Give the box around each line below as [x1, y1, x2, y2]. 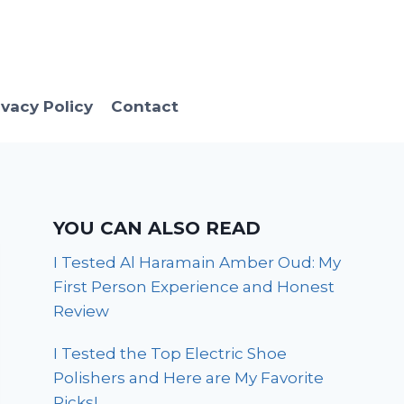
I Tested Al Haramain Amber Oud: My [53, 253, 342, 272]
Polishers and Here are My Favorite [53, 369, 325, 388]
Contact [110, 96, 179, 115]
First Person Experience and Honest [53, 278, 335, 297]
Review [53, 302, 110, 321]
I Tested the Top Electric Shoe [53, 344, 288, 363]
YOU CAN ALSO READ [53, 217, 262, 240]
